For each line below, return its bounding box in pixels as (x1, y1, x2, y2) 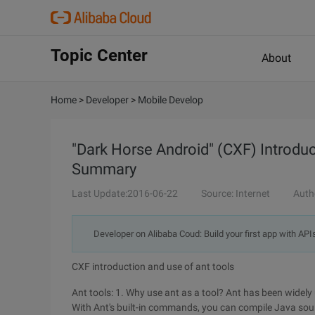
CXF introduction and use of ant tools (72, 261, 234, 272)
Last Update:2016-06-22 (72, 188, 178, 199)
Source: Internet (201, 188, 270, 199)
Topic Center (51, 46, 148, 65)
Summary (72, 160, 136, 178)
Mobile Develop (138, 94, 203, 105)
